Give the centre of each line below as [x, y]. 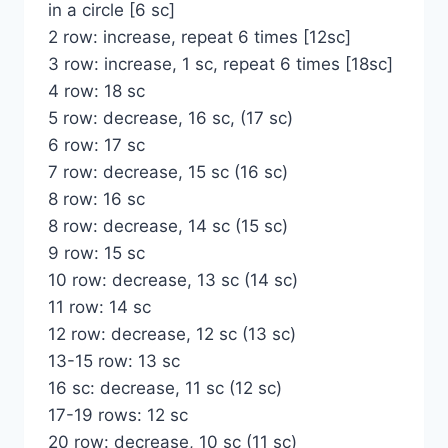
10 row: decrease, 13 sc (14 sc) [173, 280]
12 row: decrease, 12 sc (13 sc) [172, 334]
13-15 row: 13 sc [114, 361]
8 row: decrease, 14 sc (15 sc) [168, 226]
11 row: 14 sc [99, 307]
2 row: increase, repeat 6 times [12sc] [199, 37]
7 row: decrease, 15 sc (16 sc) [168, 172]
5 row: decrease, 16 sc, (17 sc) [170, 118]
